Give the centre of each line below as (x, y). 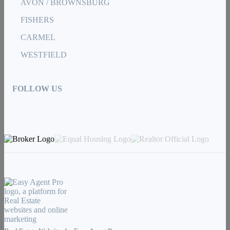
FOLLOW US (37, 89)
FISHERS (37, 20)
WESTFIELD (44, 55)
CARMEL (38, 37)
